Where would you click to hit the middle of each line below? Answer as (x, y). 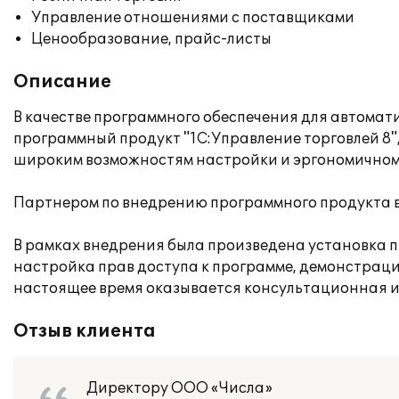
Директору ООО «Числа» (179, 388)
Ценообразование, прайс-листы (151, 39)
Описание (62, 82)
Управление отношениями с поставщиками (193, 18)
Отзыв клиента (85, 331)
